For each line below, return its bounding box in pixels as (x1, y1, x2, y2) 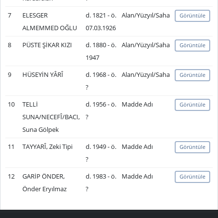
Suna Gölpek (22, 125, 59, 134)
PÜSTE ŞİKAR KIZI (22, 40, 72, 49)
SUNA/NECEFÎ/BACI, (22, 112, 80, 121)
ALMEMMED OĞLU (22, 23, 77, 32)
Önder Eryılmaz (22, 184, 67, 193)
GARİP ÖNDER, (22, 172, 65, 181)
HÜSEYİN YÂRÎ (22, 70, 63, 79)
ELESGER (22, 11, 48, 19)
